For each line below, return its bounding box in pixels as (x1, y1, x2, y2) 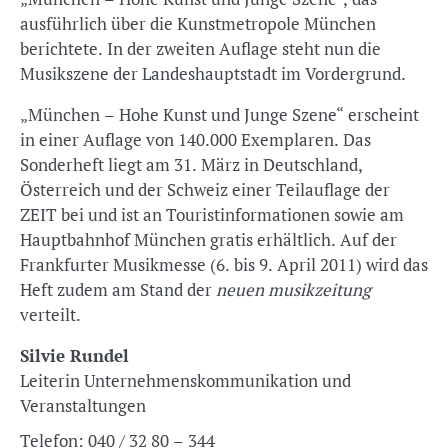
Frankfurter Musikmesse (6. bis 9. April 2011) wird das (20, 253, 428, 276)
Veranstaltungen (20, 394, 146, 417)
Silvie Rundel (20, 344, 129, 367)
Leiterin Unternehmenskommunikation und (20, 369, 84, 392)
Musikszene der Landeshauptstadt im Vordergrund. (20, 62, 406, 85)
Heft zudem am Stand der (20, 278, 216, 301)
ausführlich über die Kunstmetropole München (20, 12, 376, 35)
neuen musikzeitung (216, 278, 371, 301)
